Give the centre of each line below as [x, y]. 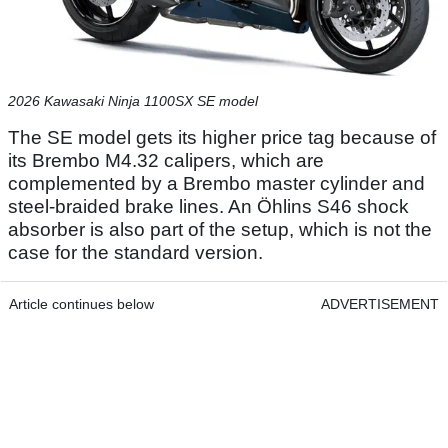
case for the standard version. [138, 253]
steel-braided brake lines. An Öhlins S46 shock [208, 207]
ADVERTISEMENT [380, 304]
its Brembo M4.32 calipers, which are [166, 161]
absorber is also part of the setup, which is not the [220, 230]
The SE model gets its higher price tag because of [222, 138]
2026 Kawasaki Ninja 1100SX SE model [133, 101]
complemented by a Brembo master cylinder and [216, 184]
